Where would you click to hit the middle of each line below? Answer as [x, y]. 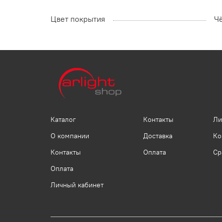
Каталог [63, 120]
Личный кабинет [77, 185]
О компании [70, 136]
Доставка [158, 136]
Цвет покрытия [78, 19]
